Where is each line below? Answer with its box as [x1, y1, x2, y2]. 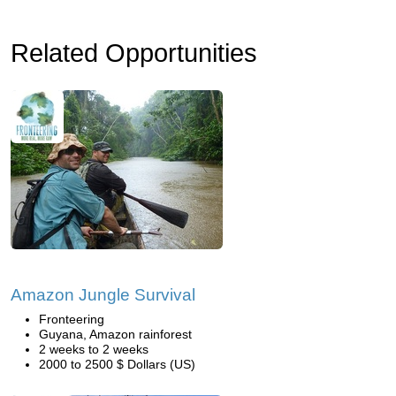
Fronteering [39, 312, 104, 326]
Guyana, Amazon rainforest [39, 327, 192, 341]
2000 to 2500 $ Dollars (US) [39, 357, 195, 371]
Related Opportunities [11, 39, 257, 67]
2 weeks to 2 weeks [39, 342, 148, 356]
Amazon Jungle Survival [11, 286, 195, 304]
